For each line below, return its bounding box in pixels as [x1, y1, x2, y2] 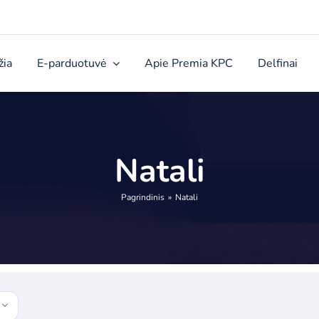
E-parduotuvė [36, 55, 107, 71]
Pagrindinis [121, 192, 164, 203]
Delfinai [257, 55, 298, 71]
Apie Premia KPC [144, 55, 233, 71]
